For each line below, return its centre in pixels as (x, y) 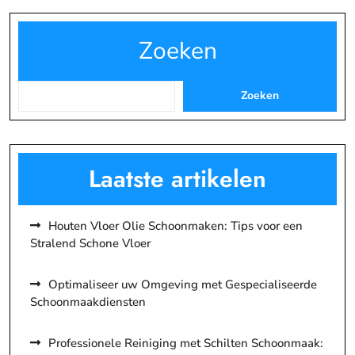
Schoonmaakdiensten (88, 302)
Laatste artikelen (177, 178)
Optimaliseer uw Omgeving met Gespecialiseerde (183, 284)
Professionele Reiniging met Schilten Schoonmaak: (186, 343)
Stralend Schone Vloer (90, 243)
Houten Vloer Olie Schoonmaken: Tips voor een (176, 225)
